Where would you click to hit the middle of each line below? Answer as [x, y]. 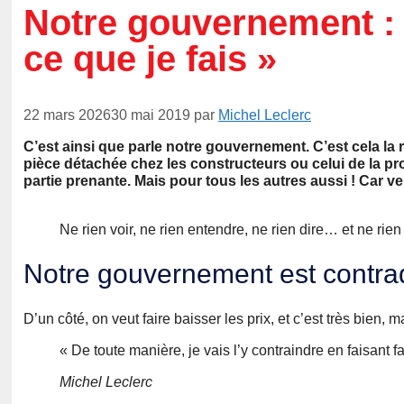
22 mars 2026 [67, 115]
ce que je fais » [150, 59]
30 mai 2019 [151, 115]
